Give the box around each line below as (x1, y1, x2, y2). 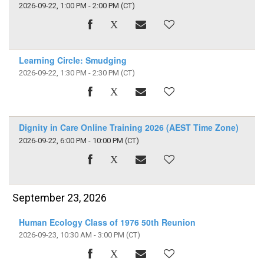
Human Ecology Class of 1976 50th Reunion (18, 216, 196, 228)
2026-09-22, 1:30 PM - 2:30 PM (18, 68, 119, 78)
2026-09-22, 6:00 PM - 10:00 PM (18, 136, 123, 145)
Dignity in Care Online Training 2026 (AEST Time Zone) (18, 121, 239, 134)
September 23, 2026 (12, 191, 107, 204)
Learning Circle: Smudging (18, 54, 127, 67)
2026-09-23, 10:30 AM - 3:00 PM (18, 230, 124, 239)
